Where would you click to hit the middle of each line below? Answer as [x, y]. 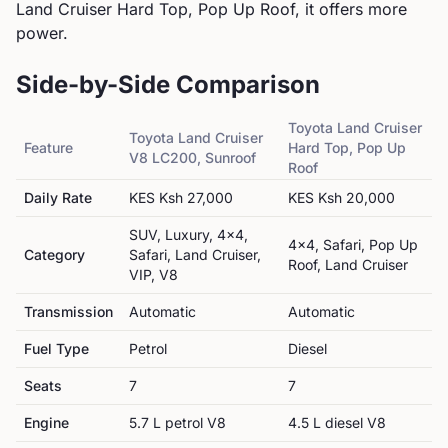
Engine [46, 422]
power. [42, 33]
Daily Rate [58, 197]
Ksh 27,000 [196, 197]
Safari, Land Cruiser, [195, 254]
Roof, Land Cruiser [348, 264]
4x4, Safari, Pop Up [353, 244]
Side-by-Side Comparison [168, 84]
